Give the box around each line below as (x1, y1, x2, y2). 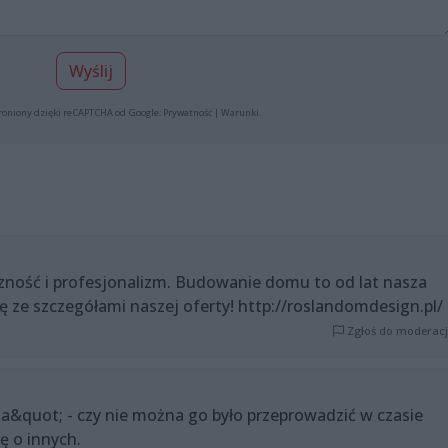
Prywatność (162, 105, 212, 119)
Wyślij (68, 59, 113, 82)
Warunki (220, 105, 259, 119)
